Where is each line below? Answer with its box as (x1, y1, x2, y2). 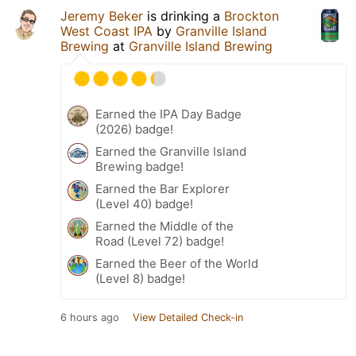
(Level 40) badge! (95, 196, 193, 211)
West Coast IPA (60, 23, 153, 39)
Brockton (224, 8, 279, 24)
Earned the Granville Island (95, 144, 246, 159)
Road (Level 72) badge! (95, 234, 224, 249)
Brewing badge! (95, 159, 184, 174)
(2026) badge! (95, 122, 173, 137)
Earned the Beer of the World (95, 256, 258, 271)
